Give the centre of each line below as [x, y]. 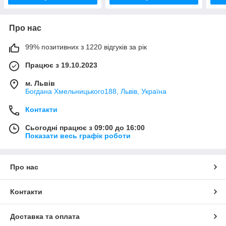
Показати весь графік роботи [78, 135]
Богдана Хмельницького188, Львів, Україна [96, 91]
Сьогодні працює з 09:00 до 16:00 [85, 127]
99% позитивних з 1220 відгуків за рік [86, 47]
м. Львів [40, 83]
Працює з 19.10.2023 [61, 65]
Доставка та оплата [45, 216]
